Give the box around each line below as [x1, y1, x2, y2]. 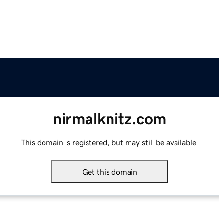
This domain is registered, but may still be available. [21, 138, 198, 147]
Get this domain [82, 168, 137, 176]
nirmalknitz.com [53, 111, 166, 127]
